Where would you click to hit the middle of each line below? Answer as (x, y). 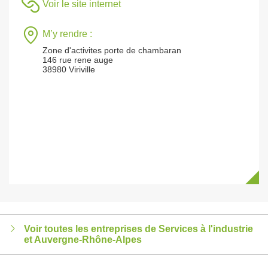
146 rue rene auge (78, 60)
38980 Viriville (69, 69)
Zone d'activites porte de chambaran (112, 50)
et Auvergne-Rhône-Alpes (83, 240)
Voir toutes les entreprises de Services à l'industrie (138, 229)
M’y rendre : (67, 34)
